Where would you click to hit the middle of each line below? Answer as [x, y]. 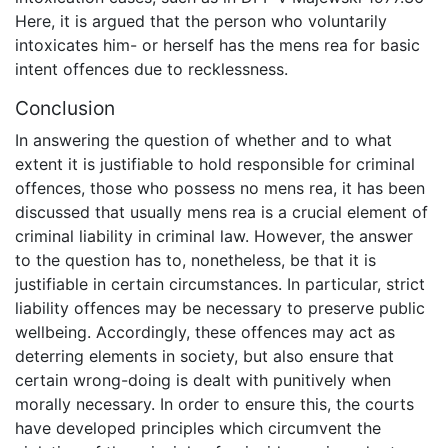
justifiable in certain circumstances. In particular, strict [220, 283]
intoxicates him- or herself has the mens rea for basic [217, 45]
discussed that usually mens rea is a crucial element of [221, 211]
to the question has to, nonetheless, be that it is [195, 259]
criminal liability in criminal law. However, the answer [214, 235]
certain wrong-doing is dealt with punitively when [203, 379]
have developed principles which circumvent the [198, 427]
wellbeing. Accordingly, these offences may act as [205, 331]
